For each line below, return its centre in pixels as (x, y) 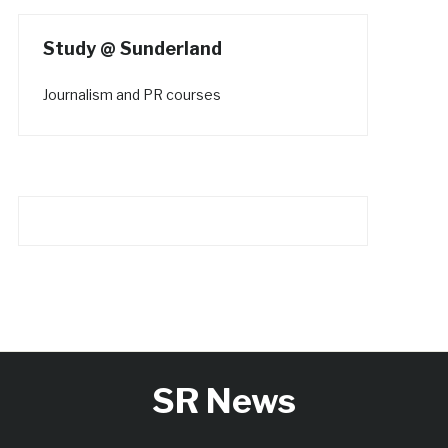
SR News (224, 400)
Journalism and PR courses (131, 94)
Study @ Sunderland (132, 48)
